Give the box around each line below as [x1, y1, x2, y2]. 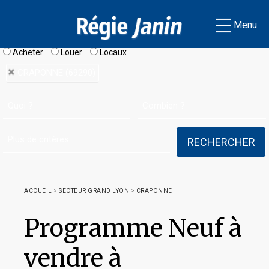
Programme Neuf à [24, 213, 242, 243]
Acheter [11, 47, 43, 57]
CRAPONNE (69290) [17, 67, 95, 78]
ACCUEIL [24, 187, 52, 194]
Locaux [98, 47, 127, 57]
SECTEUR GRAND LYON [59, 187, 129, 194]
